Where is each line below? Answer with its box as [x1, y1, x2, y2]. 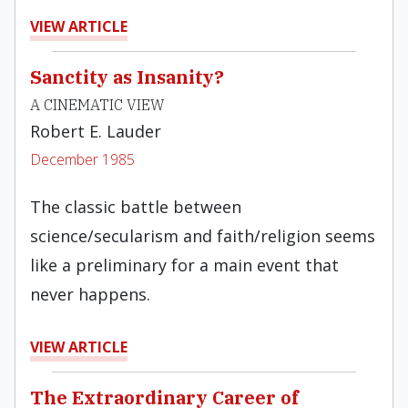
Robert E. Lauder [30, 120, 161, 142]
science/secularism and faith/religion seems [30, 225, 375, 247]
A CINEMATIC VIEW [30, 96, 165, 114]
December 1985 [30, 149, 135, 169]
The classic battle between [30, 196, 241, 218]
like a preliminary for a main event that [30, 254, 339, 276]
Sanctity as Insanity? [30, 65, 224, 89]
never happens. [30, 283, 150, 305]
